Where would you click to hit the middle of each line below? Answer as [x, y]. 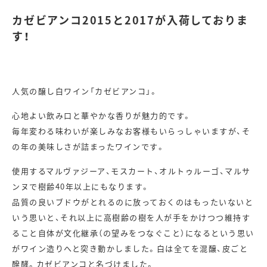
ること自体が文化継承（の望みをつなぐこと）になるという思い [133, 233]
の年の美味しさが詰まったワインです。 [89, 147]
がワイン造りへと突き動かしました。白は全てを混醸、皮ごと [130, 249]
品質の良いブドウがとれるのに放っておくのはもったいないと [133, 202]
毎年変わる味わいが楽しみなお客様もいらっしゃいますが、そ [131, 131]
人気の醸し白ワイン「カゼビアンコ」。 [85, 91]
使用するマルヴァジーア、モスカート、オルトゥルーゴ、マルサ [131, 171]
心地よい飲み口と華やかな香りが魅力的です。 [102, 116]
